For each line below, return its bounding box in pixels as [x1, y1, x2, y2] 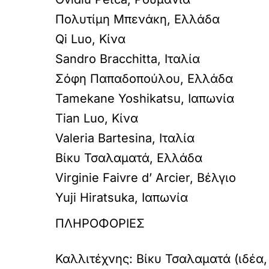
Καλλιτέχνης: [55, 252, 136, 266]
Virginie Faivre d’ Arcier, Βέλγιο [55, 171, 236, 185]
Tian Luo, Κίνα [55, 111, 138, 125]
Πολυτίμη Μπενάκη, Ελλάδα [55, 12, 220, 26]
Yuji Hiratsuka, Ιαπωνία [55, 190, 188, 205]
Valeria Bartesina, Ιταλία [55, 131, 195, 145]
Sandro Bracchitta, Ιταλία [55, 52, 200, 66]
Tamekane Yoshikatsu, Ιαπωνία [55, 91, 234, 106]
